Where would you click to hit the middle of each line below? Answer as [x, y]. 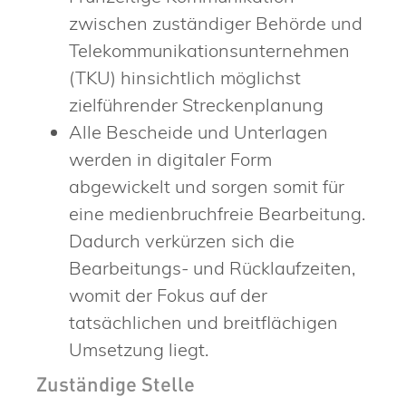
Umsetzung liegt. [139, 349]
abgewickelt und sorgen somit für [207, 186]
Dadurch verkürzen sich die [182, 240]
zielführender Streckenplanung [196, 104]
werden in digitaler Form [170, 159]
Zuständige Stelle [116, 387]
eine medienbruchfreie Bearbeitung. [217, 213]
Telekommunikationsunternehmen [209, 50]
